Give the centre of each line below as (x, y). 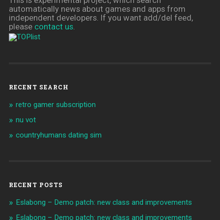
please (21, 26)
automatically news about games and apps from (97, 9)
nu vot (26, 120)
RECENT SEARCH (39, 87)
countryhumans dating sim (58, 135)
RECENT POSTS (36, 184)
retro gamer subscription (55, 104)
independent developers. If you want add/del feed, (101, 17)
